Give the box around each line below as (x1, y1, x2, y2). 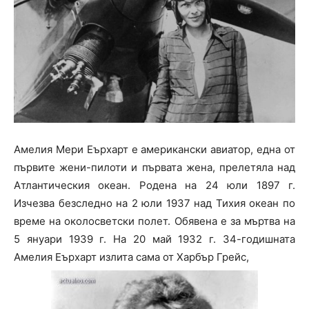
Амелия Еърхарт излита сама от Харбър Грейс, (14, 250, 249, 264)
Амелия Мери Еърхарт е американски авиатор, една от (14, 143, 295, 157)
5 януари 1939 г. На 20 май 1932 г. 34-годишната (14, 232, 295, 246)
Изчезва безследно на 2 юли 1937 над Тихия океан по (14, 197, 295, 210)
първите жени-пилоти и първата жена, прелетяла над (14, 161, 295, 175)
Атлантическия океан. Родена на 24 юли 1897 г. (14, 179, 295, 192)
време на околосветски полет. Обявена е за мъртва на (14, 215, 295, 228)
